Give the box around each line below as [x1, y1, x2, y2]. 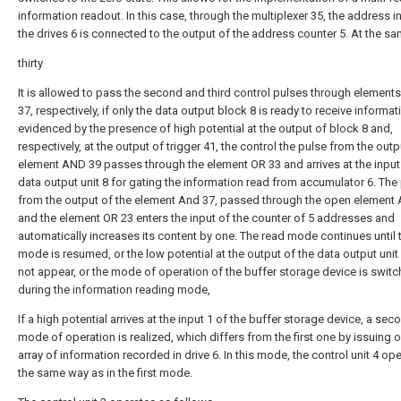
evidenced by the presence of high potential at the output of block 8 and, [18, 122, 393, 135]
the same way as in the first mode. [18, 366, 192, 380]
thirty [18, 56, 43, 70]
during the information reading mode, [18, 283, 210, 296]
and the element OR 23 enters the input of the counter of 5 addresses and [18, 211, 395, 225]
